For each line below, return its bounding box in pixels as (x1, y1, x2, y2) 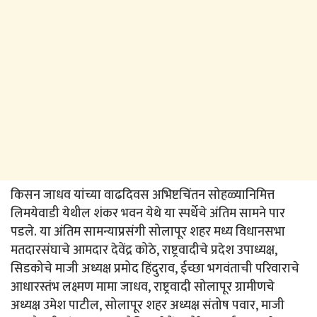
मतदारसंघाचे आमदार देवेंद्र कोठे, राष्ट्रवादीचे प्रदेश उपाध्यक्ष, (11, 239, 277, 261)
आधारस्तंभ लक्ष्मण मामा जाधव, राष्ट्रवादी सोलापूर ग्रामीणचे (11, 276, 275, 298)
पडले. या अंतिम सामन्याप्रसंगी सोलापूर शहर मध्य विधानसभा (11, 221, 285, 243)
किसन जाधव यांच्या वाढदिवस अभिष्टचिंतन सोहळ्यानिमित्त (11, 184, 275, 206)
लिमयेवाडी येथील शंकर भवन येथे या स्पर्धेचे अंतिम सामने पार (11, 202, 285, 224)
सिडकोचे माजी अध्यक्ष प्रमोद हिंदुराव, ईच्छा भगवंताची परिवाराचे (11, 258, 299, 279)
